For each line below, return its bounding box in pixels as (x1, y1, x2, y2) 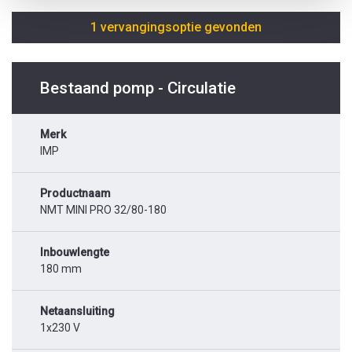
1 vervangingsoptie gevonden (90, 20, 262, 35)
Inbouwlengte (40, 246, 109, 259)
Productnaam (40, 187, 111, 200)
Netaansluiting (40, 305, 115, 318)
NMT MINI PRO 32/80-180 (40, 203, 167, 217)
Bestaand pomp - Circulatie (40, 79, 236, 98)
